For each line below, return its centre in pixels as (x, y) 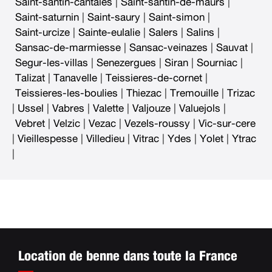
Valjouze (151, 109)
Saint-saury (114, 18)
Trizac (241, 93)
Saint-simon (177, 18)
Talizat (30, 78)
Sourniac (217, 63)
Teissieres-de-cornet (154, 78)
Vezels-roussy (157, 124)
